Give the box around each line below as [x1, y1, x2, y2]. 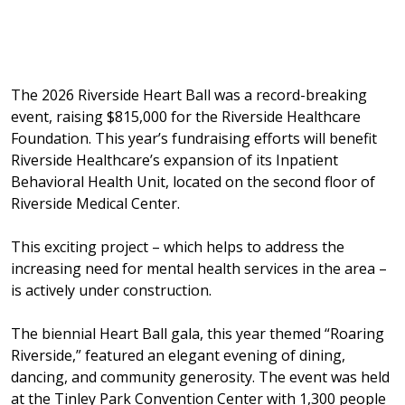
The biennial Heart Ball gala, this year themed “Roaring [11, 323, 384, 344]
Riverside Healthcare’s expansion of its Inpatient [11, 149, 338, 170]
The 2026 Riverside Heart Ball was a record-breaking [11, 84, 367, 105]
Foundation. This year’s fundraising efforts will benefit [11, 127, 377, 148]
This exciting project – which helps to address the [11, 236, 344, 257]
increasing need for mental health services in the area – [11, 258, 387, 278]
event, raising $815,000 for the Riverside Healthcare [11, 106, 361, 127]
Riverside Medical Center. [11, 193, 184, 213]
